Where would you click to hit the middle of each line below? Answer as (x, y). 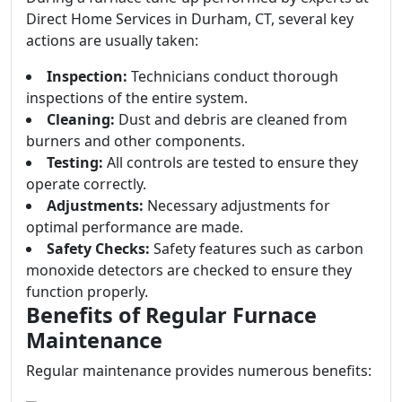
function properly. (87, 292)
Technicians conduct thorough (233, 76)
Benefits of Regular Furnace (171, 315)
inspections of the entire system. (137, 98)
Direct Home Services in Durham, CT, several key (190, 19)
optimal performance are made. (135, 227)
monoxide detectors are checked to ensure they (189, 270)
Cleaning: (81, 119)
